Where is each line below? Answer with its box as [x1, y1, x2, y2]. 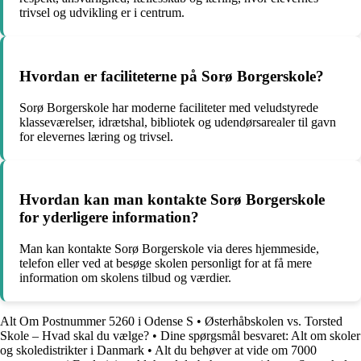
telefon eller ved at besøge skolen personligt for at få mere [19, 256, 312, 271]
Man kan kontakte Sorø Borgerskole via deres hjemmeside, [19, 242, 319, 256]
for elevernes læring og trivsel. [19, 129, 173, 143]
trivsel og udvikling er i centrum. [19, 6, 185, 20]
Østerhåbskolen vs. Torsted [205, 314, 342, 329]
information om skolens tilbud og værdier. [19, 271, 231, 285]
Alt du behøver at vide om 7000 [155, 343, 317, 358]
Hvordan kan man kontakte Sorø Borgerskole [19, 191, 325, 209]
